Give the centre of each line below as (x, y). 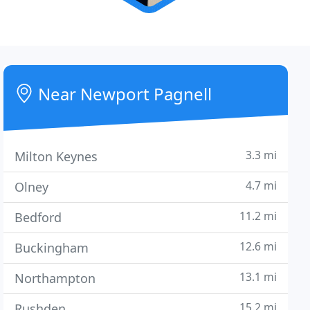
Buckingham (52, 248)
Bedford (38, 217)
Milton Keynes (56, 156)
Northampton (55, 278)
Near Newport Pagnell (123, 94)
